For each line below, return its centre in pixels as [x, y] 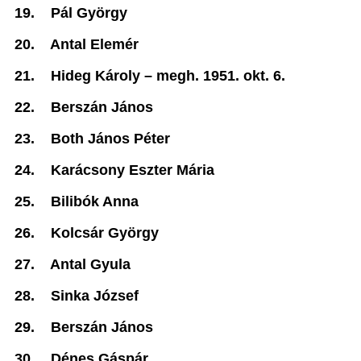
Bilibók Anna [95, 201]
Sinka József [95, 296]
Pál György [89, 13]
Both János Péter [110, 139]
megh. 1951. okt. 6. [221, 76]
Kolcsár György [105, 233]
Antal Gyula [90, 264]
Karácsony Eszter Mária [133, 170]
